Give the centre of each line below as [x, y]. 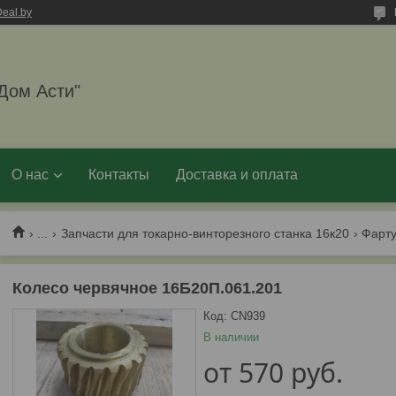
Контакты [119, 175]
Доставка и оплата [237, 175]
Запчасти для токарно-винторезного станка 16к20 [205, 233]
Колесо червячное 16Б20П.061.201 [147, 288]
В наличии [231, 337]
